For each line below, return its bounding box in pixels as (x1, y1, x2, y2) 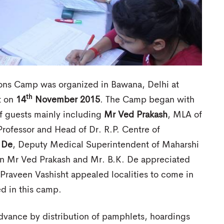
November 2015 (32, 95, 100, 105)
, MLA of (167, 110, 202, 120)
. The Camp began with (100, 95, 194, 105)
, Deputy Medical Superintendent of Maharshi (12, 140, 199, 150)
